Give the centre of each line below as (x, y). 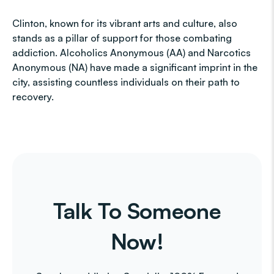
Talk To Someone (137, 211)
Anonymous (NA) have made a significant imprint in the (135, 67)
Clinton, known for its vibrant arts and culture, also (125, 23)
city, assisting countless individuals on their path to (126, 82)
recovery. (33, 97)
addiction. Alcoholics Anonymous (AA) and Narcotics (131, 53)
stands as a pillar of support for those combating (122, 38)
